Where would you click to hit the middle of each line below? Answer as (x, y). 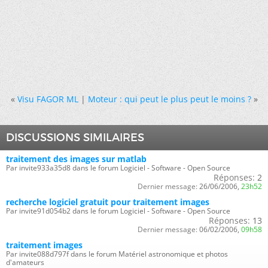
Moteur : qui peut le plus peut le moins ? (169, 99)
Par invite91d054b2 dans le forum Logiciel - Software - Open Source (118, 211)
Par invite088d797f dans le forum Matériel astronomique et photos (117, 254)
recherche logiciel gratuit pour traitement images (108, 202)
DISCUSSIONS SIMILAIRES (75, 138)
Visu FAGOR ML (48, 99)
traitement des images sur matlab (76, 159)
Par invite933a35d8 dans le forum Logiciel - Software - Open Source (118, 168)
